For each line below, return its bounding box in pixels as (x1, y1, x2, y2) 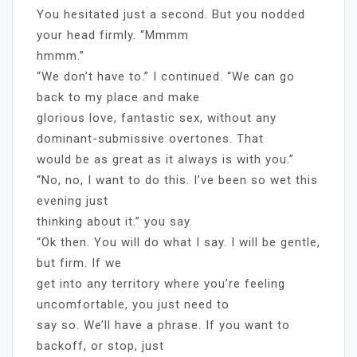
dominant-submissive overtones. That (37, 131, 264, 146)
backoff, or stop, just (37, 338, 164, 353)
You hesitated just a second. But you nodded (37, 6, 305, 22)
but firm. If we (37, 255, 122, 270)
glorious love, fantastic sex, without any (37, 110, 277, 125)
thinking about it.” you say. (37, 214, 193, 229)
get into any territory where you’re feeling (37, 276, 285, 291)
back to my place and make (37, 89, 200, 104)
